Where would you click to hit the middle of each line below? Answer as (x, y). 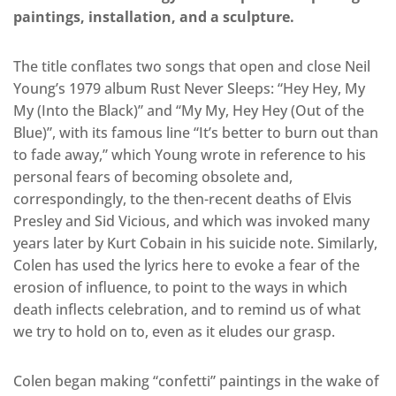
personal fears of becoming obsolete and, (153, 176)
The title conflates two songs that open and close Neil (192, 66)
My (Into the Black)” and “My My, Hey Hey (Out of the (189, 110)
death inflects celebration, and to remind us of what (187, 309)
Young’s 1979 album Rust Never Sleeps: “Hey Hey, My (189, 88)
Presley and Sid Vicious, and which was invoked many (191, 221)
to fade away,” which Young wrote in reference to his (190, 154)
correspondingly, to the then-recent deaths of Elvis (183, 198)
